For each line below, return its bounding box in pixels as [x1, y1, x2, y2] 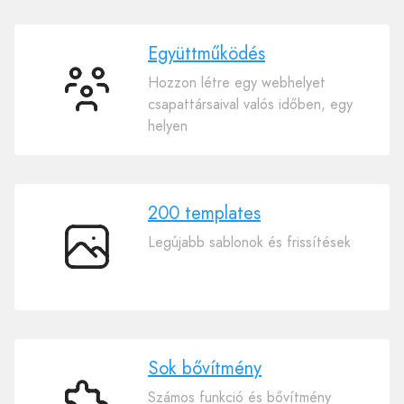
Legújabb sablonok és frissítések [148, 231, 351, 252]
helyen [148, 115, 188, 136]
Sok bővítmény [148, 354, 262, 381]
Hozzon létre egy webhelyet [148, 71, 326, 93]
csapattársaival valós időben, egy [148, 93, 353, 115]
